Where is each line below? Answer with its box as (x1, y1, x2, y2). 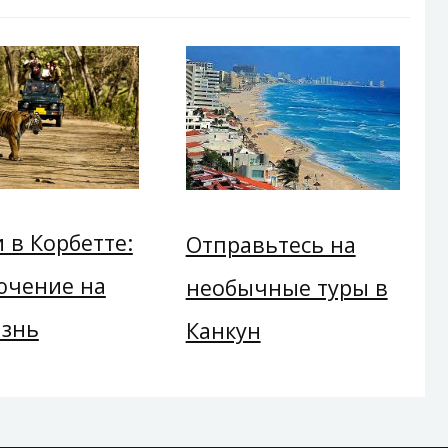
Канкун (185, 315, 261, 345)
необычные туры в (185, 272, 388, 302)
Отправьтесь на (185, 229, 356, 259)
